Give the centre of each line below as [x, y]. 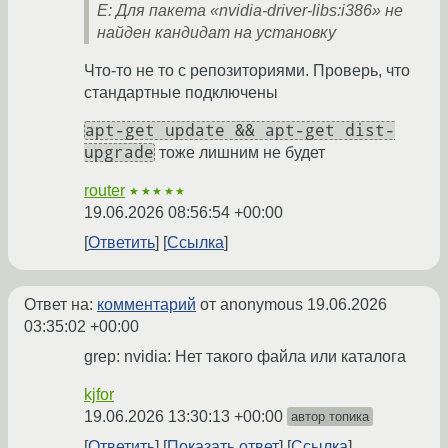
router [104, 191]
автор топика [330, 417]
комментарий [146, 305]
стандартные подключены [181, 93]
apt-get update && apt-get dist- [240, 131]
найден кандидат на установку [216, 33]
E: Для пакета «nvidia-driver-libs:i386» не [250, 11]
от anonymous [251, 305]
